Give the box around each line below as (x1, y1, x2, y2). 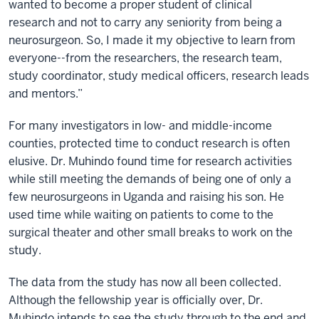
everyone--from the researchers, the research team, (9, 51, 282, 66)
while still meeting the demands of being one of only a (9, 172, 291, 187)
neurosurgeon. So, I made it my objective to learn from (9, 33, 296, 48)
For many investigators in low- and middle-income (9, 118, 272, 134)
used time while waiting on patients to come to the (9, 207, 273, 223)
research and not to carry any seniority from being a (9, 15, 282, 31)
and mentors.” (9, 86, 85, 102)
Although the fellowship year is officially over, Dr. (9, 293, 263, 308)
